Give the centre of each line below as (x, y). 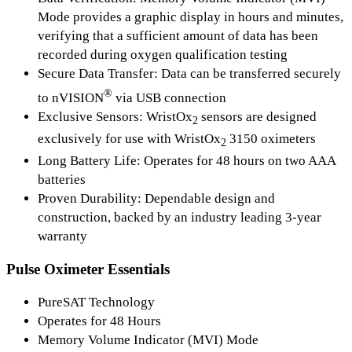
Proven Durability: (91, 199)
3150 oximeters (271, 138)
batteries (62, 180)
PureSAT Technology (96, 302)
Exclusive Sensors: (92, 116)
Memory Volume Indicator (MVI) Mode (148, 339)
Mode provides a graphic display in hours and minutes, (191, 16)
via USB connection (169, 97)
